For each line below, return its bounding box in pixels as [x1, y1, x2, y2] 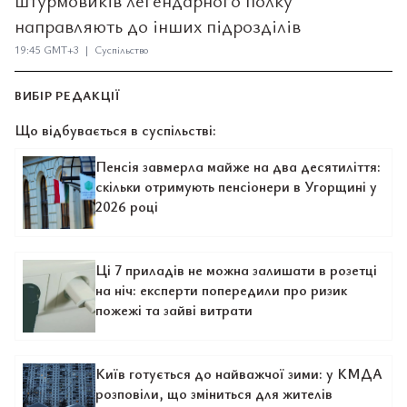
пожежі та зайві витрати [95, 300, 253, 320]
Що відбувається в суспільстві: [15, 120, 216, 140]
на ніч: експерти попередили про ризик [95, 280, 347, 300]
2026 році [95, 196, 158, 216]
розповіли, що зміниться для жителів [95, 383, 333, 403]
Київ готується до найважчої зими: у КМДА [95, 363, 382, 383]
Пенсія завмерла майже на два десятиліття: [95, 156, 381, 176]
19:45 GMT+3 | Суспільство [15, 42, 148, 56]
